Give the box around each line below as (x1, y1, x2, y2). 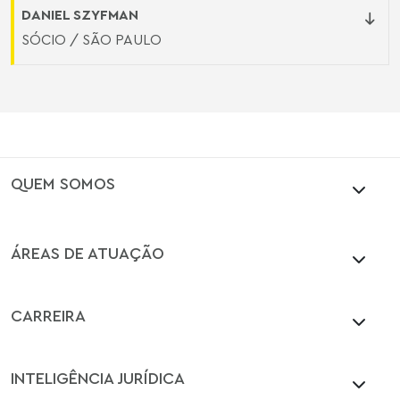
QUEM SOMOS (11, 173, 115, 193)
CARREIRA (11, 305, 86, 325)
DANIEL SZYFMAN (21, 5, 138, 23)
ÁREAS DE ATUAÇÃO (11, 243, 164, 262)
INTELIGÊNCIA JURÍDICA (11, 368, 185, 387)
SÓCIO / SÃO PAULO (21, 30, 162, 48)
